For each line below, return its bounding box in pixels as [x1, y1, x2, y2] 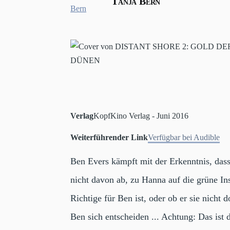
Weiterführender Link [70, 132, 148, 142]
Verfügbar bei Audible [148, 132, 220, 142]
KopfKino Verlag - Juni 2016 [93, 111, 189, 120]
